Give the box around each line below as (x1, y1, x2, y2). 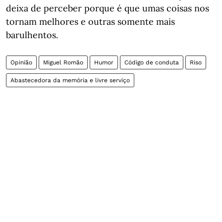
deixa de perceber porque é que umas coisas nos (6, 2, 209, 14)
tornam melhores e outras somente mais (6, 16, 175, 27)
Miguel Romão (43, 59, 83, 66)
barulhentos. (6, 29, 58, 41)
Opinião (10, 59, 32, 66)
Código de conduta (124, 59, 179, 66)
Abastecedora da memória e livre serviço (10, 77, 130, 84)
